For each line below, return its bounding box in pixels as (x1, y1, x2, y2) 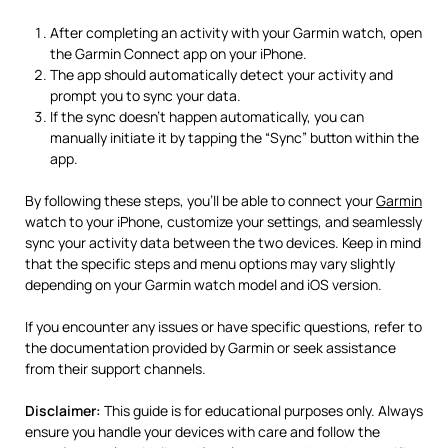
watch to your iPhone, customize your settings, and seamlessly (25, 211, 422, 231)
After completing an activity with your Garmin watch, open (50, 22, 422, 42)
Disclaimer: (25, 400, 101, 420)
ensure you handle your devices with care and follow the (25, 421, 380, 441)
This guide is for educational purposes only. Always (101, 400, 423, 420)
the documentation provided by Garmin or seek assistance (25, 337, 396, 357)
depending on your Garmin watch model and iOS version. (25, 274, 382, 294)
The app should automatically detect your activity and (50, 64, 393, 84)
